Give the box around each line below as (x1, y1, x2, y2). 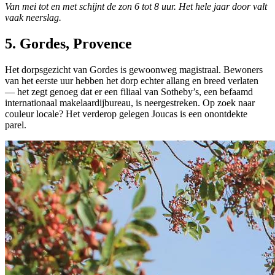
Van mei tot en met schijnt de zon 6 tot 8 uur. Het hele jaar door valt (5, 1, 267, 12)
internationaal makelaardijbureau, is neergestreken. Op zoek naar (5, 97, 255, 108)
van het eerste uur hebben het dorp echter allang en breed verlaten (5, 75, 258, 86)
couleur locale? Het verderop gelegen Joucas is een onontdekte (5, 108, 247, 119)
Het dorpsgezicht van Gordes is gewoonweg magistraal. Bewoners (5, 64, 263, 75)
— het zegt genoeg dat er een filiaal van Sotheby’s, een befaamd (5, 86, 253, 97)
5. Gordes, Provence (5, 36, 132, 52)
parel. (5, 119, 26, 130)
